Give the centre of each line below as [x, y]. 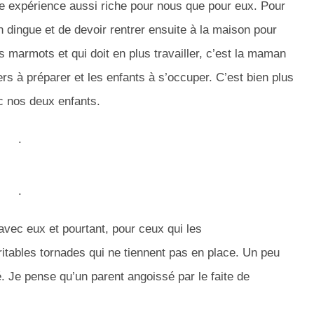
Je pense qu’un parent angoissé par [102, 277]
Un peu [259, 253]
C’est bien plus [253, 78]
